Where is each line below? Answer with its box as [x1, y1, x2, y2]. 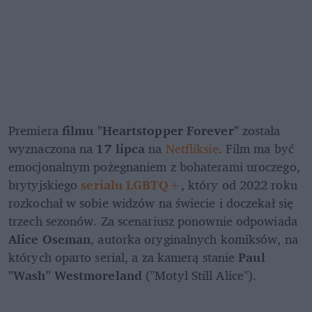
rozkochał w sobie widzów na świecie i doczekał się [8, 192, 294, 214]
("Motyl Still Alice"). [146, 265, 257, 286]
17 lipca [96, 138, 149, 159]
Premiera [8, 120, 62, 141]
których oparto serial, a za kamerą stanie [8, 247, 239, 268]
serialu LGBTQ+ [81, 174, 181, 196]
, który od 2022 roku [180, 174, 297, 196]
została [238, 120, 281, 141]
